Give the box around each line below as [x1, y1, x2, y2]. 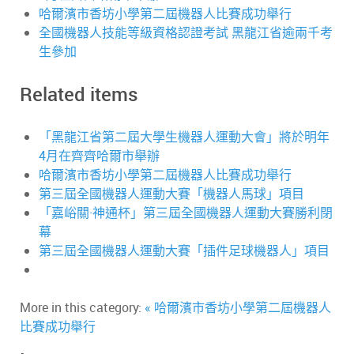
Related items [20, 81, 137, 107]
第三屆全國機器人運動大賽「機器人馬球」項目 [39, 185, 304, 203]
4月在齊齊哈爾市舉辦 [39, 147, 160, 165]
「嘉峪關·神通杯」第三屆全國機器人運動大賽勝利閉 [39, 204, 333, 222]
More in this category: [20, 299, 141, 317]
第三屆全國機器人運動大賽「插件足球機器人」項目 [39, 242, 330, 260]
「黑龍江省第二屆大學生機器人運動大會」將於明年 [39, 128, 330, 146]
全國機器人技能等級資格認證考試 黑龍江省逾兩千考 [39, 24, 333, 42]
